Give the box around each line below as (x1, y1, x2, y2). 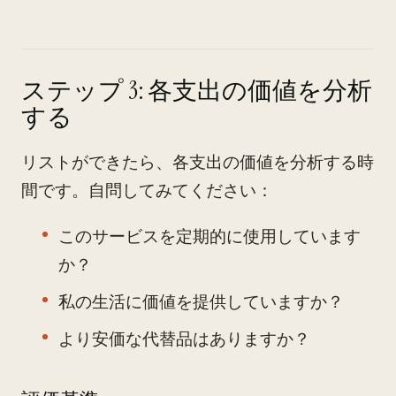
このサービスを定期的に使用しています (58, 225, 361, 247)
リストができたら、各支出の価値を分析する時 (21, 151, 374, 173)
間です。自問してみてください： (21, 179, 273, 202)
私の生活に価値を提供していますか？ (58, 291, 344, 313)
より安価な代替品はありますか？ (58, 328, 310, 350)
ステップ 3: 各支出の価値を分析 (21, 74, 372, 107)
